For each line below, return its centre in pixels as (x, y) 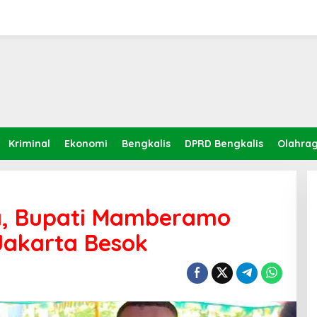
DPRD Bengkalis (224, 144)
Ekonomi (86, 144)
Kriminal (29, 144)
